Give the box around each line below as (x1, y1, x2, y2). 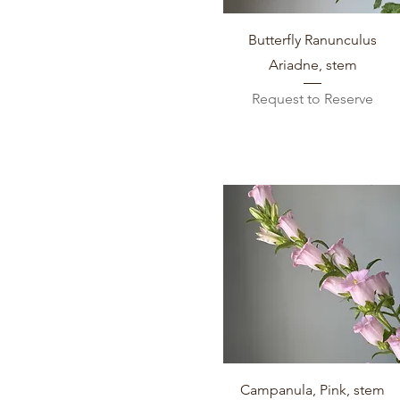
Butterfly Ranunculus (248, 30, 378, 48)
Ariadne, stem (268, 55, 357, 73)
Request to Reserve (252, 89, 374, 107)
